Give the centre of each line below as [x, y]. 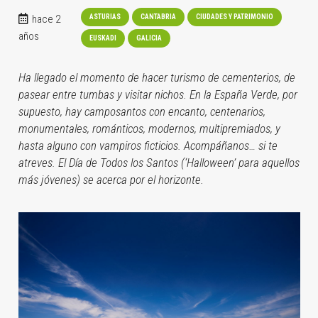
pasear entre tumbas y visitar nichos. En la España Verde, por [158, 94]
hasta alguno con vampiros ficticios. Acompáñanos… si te [148, 145]
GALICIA [149, 38]
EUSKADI [103, 38]
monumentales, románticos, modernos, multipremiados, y [149, 128]
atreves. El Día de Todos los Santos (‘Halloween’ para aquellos [159, 162]
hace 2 [46, 19]
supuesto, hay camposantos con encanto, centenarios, [142, 111]
